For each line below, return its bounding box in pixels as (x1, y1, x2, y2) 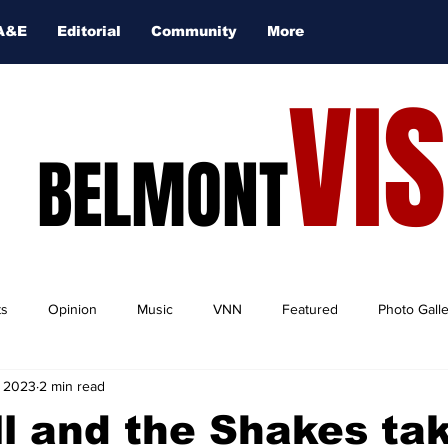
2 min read (39, 377, 105, 394)
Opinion (48, 300, 97, 317)
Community (151, 23, 237, 39)
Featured (282, 300, 338, 317)
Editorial (57, 23, 121, 39)
